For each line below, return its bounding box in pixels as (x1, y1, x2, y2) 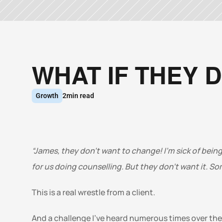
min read (66, 92, 94, 100)
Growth (36, 92, 58, 100)
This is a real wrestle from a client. (32, 187, 157, 198)
